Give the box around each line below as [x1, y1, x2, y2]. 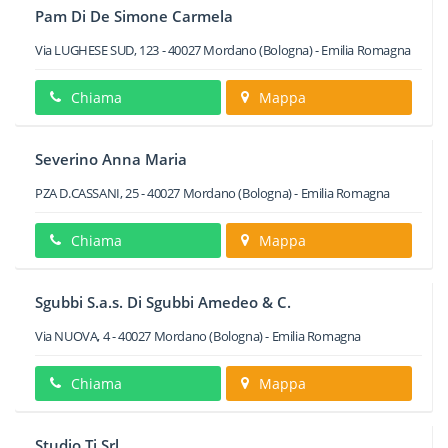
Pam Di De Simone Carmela [35, 6, 233, 26]
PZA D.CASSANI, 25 [35, 184, 139, 202]
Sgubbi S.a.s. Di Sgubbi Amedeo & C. [35, 292, 291, 312]
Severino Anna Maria [35, 149, 187, 169]
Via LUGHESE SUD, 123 [35, 41, 159, 59]
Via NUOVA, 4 [35, 327, 110, 345]
